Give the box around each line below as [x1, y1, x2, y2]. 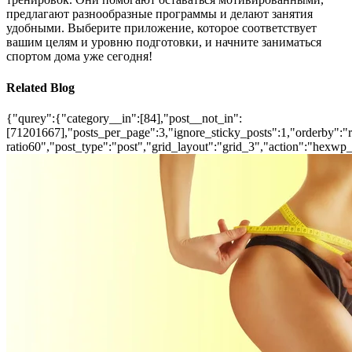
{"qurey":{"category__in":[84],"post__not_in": [6, 111, 242, 125]
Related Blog [6, 80, 75, 94]
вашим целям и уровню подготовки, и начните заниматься [6, 35, 321, 49]
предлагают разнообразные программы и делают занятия [6, 7, 313, 21]
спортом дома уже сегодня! [6, 49, 152, 64]
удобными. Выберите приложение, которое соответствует [6, 21, 317, 35]
